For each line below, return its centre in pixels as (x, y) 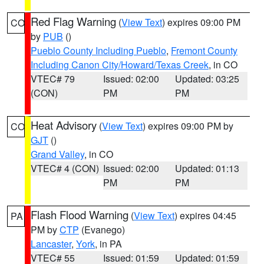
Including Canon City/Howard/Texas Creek (120, 65)
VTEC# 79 (53, 79)
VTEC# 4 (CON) (65, 168)
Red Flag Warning (73, 21)
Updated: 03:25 (207, 79)
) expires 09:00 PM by (188, 126)
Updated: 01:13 (207, 168)
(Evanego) (102, 230)
